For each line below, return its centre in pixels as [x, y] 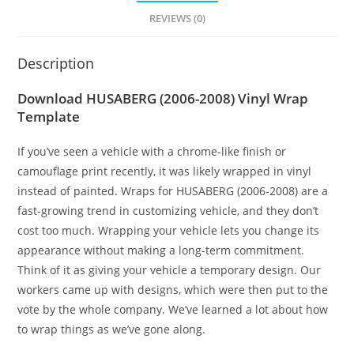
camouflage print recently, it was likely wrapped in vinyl [165, 171]
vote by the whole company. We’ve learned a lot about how [173, 309]
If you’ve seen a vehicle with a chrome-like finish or [152, 151]
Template [49, 116]
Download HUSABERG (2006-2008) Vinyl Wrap [163, 98]
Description [56, 63]
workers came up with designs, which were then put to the [173, 289]
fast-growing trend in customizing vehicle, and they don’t [168, 210]
